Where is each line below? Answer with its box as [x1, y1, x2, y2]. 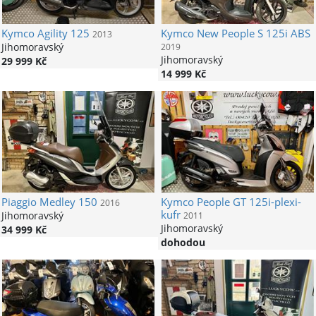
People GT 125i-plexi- [193, 194, 301, 209]
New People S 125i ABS [193, 26, 310, 42]
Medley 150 [36, 194, 97, 209]
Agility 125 [34, 26, 90, 42]
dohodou [160, 235, 205, 249]
